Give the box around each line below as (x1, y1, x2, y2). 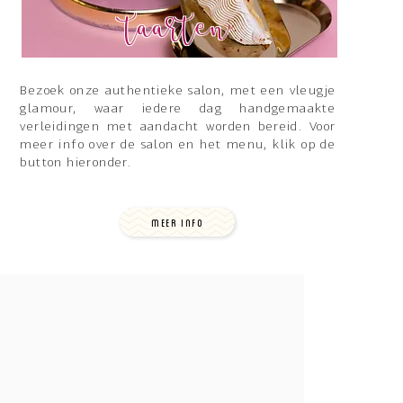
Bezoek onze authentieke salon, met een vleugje (20, 85, 336, 99)
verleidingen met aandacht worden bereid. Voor (20, 121, 336, 135)
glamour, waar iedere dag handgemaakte (20, 103, 336, 117)
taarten (125, 9, 230, 50)
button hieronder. (20, 157, 132, 171)
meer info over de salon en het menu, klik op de (20, 139, 336, 153)
